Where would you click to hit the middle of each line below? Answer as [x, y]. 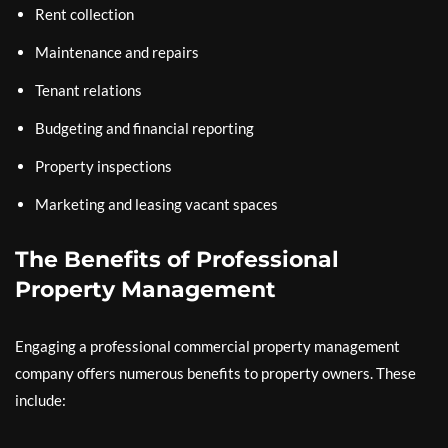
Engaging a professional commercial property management [207, 345]
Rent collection [84, 13]
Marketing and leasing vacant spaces [156, 203]
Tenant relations [88, 89]
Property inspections [103, 165]
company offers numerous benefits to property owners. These [215, 372]
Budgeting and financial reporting [144, 127]
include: [40, 399]
